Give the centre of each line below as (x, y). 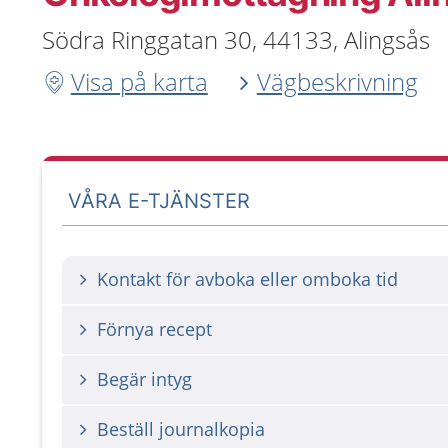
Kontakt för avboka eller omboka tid (247, 279)
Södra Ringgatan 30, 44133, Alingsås (236, 39)
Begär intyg (144, 379)
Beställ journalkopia (181, 429)
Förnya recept (154, 329)
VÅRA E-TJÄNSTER (159, 200)
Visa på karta (139, 81)
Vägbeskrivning (337, 81)
